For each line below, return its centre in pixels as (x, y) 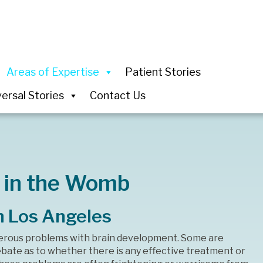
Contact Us (117, 96)
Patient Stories (163, 72)
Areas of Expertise (53, 72)
